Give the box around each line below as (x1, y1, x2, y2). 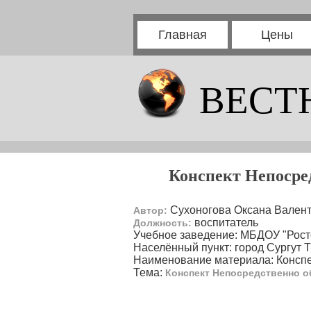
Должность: (133, 217, 192, 228)
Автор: (133, 205, 167, 216)
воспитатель (192, 217, 258, 228)
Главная (158, 28, 207, 42)
